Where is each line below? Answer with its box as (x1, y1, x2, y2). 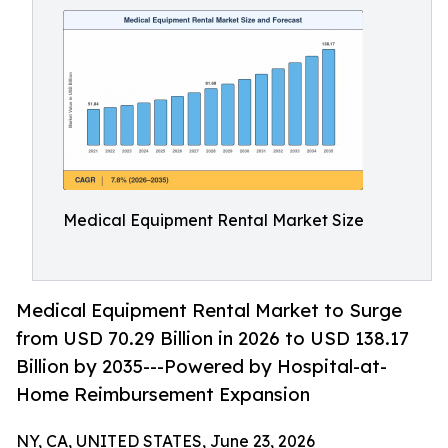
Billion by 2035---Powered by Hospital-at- (16, 355, 387, 378)
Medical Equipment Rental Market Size (63, 210, 364, 230)
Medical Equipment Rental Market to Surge (16, 299, 402, 322)
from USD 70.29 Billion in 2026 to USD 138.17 (16, 327, 409, 350)
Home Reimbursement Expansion (16, 383, 310, 406)
